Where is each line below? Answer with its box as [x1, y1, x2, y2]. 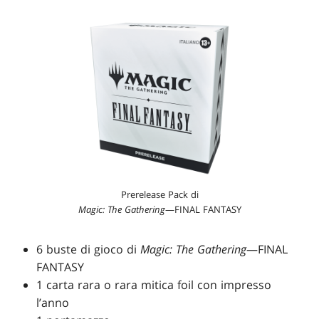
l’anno [36, 295, 73, 311]
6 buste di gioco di [36, 241, 141, 258]
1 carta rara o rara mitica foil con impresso [36, 277, 272, 293]
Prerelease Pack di [120, 188, 199, 202]
